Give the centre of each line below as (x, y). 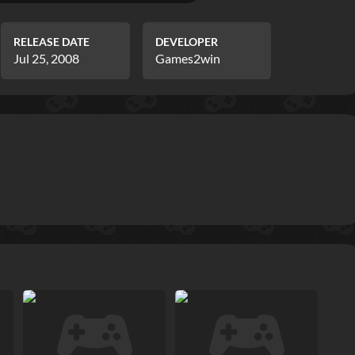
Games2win (187, 59)
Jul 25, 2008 (47, 59)
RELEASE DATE (52, 42)
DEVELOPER (186, 42)
